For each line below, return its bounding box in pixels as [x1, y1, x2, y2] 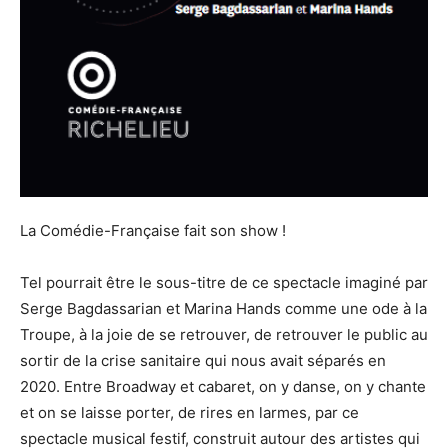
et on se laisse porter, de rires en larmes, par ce [20, 403, 359, 423]
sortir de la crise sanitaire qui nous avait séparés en [20, 351, 386, 371]
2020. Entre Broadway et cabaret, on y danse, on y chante [20, 377, 426, 397]
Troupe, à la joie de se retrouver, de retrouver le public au [20, 325, 428, 345]
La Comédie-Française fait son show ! [20, 221, 286, 241]
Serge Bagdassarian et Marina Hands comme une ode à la [20, 299, 427, 319]
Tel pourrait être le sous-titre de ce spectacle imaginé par [20, 273, 428, 293]
